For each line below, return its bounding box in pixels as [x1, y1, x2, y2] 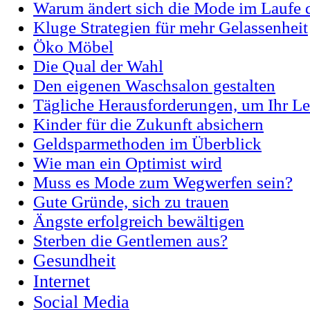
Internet [33, 271, 90, 292]
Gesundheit [33, 250, 116, 271]
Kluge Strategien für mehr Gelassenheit [33, 18, 308, 37]
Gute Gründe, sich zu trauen [33, 192, 229, 212]
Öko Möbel [33, 37, 113, 57]
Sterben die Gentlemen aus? [33, 231, 228, 250]
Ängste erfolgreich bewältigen [33, 212, 244, 231]
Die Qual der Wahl [33, 57, 163, 76]
